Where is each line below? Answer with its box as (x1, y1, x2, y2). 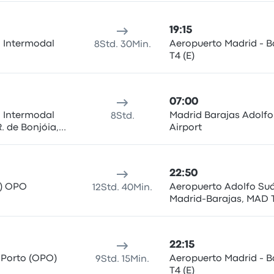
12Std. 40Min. (92, 183, 153, 192)
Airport (169, 124, 202, 132)
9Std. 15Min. (95, 255, 150, 264)
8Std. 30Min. (94, 40, 151, 49)
